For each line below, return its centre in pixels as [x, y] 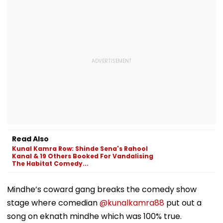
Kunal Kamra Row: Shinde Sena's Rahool [80, 148]
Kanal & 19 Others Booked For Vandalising [83, 156]
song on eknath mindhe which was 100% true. [94, 216]
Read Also [30, 139]
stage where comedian [53, 203]
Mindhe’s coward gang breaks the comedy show [102, 189]
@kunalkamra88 [132, 203]
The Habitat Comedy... [50, 163]
